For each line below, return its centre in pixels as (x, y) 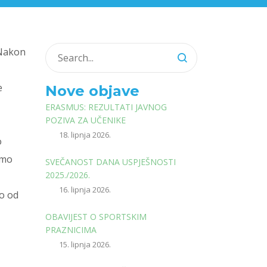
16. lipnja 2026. (85, 190)
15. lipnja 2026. (85, 244)
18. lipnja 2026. (85, 135)
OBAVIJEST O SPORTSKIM (96, 217)
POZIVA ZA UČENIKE (86, 120)
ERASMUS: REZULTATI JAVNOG (106, 107)
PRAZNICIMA (71, 230)
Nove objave (92, 91)
